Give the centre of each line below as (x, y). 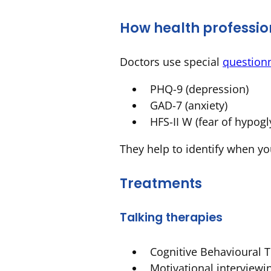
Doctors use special (171, 61)
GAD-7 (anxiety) (189, 105)
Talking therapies (171, 217)
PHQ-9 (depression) (199, 89)
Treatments (161, 183)
